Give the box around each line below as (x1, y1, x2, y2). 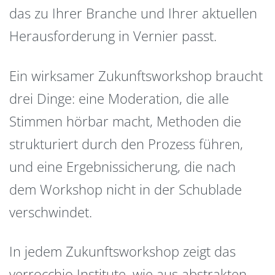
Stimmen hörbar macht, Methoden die (9, 111, 241, 130)
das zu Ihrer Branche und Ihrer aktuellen (9, 4, 257, 23)
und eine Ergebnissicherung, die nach (9, 157, 236, 176)
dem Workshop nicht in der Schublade (9, 179, 242, 198)
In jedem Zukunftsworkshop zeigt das (9, 242, 236, 261)
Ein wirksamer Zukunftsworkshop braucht (9, 66, 263, 85)
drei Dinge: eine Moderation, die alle (9, 88, 229, 107)
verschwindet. (9, 202, 92, 221)
